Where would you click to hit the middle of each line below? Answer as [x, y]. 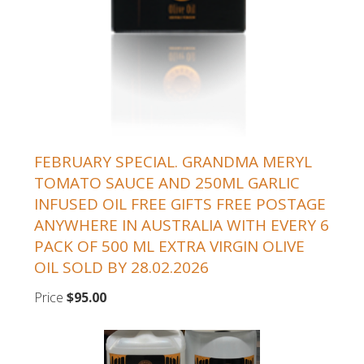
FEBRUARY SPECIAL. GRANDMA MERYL [173, 161]
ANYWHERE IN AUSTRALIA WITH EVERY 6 [182, 225]
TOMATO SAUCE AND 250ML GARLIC [167, 182]
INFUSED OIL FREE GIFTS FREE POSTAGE [180, 204]
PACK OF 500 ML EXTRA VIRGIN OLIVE [169, 246]
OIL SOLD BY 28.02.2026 [121, 267]
